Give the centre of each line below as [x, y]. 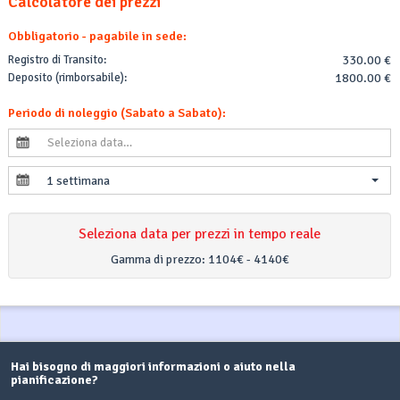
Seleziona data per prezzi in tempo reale [200, 234]
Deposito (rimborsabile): [67, 78]
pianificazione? [54, 380]
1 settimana [78, 180]
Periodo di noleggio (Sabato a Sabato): [117, 112]
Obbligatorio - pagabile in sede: [97, 37]
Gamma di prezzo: [159, 260]
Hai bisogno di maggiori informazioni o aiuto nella [153, 367]
